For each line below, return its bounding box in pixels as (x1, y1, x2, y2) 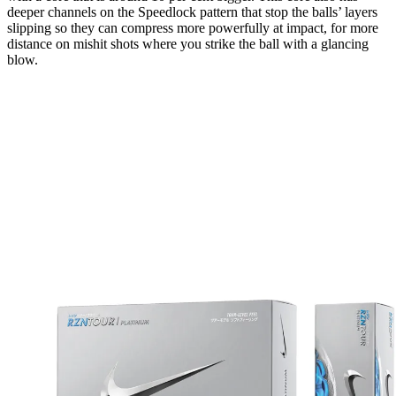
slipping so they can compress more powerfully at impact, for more (7, 19, 378, 35)
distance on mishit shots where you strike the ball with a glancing (7, 35, 369, 51)
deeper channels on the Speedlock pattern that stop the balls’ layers (7, 4, 377, 19)
